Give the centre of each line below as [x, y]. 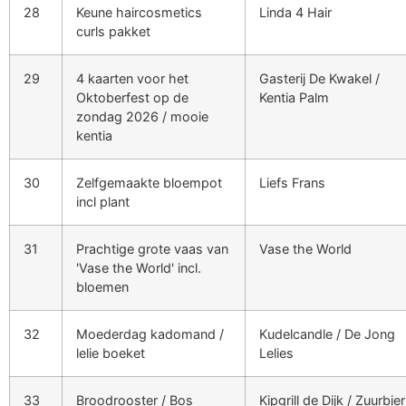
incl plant [103, 201]
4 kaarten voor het [132, 78]
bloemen [102, 286]
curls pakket [113, 31]
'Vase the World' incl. [139, 267]
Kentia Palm [294, 97]
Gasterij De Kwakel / [319, 78]
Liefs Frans [292, 182]
